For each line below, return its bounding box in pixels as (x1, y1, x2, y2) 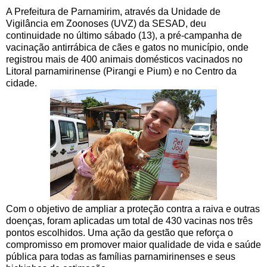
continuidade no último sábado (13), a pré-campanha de (6, 30, 242, 41)
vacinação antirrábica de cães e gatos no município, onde (6, 42, 249, 53)
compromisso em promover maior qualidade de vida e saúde (6, 240, 261, 250)
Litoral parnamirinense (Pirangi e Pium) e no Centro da (6, 66, 237, 77)
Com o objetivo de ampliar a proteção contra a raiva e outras (6, 204, 260, 215)
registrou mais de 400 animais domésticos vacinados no (6, 54, 243, 65)
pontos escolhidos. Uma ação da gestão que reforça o (6, 228, 233, 238)
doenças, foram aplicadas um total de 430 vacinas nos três (6, 216, 253, 226)
